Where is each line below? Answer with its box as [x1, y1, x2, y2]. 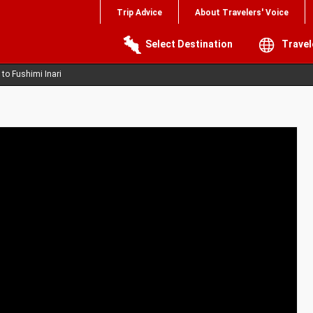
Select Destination [145, 38, 233, 50]
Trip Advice [117, 8, 162, 17]
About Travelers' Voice [195, 8, 289, 17]
